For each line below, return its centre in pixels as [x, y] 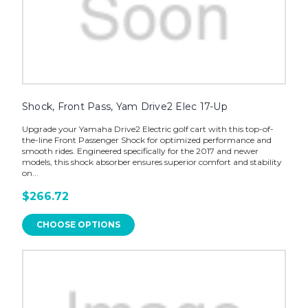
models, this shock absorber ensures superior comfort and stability [152, 162]
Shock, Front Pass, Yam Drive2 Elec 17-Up [124, 107]
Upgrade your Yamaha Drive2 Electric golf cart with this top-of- [147, 129]
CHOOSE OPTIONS [78, 225]
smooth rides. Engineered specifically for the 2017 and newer [140, 151]
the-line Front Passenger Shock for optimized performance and [146, 140]
